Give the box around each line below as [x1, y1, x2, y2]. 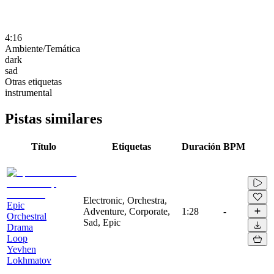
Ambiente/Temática [5, 43, 80, 54]
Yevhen [7, 243, 36, 254]
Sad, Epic [83, 217, 120, 228]
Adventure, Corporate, [83, 206, 170, 217]
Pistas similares [5, 110, 102, 127]
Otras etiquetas [5, 76, 62, 87]
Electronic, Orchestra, [83, 194, 167, 206]
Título [31, 141, 56, 152]
